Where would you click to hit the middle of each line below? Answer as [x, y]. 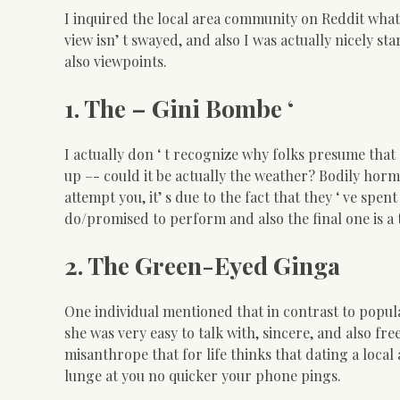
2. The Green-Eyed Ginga [202, 265]
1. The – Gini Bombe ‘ [179, 108]
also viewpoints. [116, 61]
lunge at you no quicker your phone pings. [203, 376]
